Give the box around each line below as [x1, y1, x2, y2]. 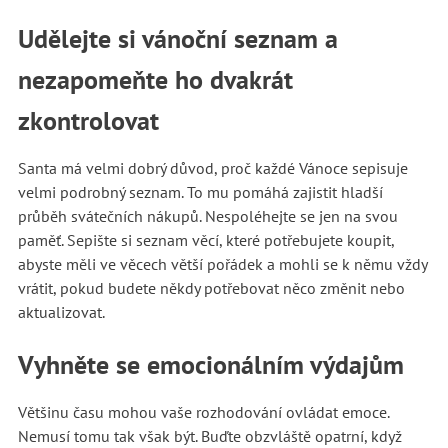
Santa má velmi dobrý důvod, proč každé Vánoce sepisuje [17, 157, 408, 178]
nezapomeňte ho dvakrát [17, 62, 293, 96]
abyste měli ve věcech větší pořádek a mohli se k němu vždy [17, 253, 427, 274]
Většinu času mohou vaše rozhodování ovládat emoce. [17, 401, 389, 422]
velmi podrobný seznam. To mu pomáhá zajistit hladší [17, 181, 383, 202]
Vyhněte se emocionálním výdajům [17, 347, 404, 381]
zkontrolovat [17, 103, 159, 137]
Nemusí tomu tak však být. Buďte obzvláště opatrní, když [17, 425, 402, 446]
